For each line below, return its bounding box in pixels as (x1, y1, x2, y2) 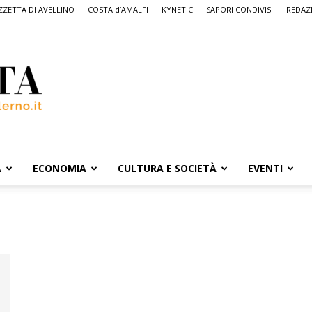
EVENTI (248, 162, 283, 175)
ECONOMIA (33, 162, 86, 175)
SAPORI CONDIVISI (206, 4, 273, 15)
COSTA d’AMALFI (88, 4, 148, 15)
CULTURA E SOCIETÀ (118, 162, 217, 175)
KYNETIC (162, 4, 193, 15)
